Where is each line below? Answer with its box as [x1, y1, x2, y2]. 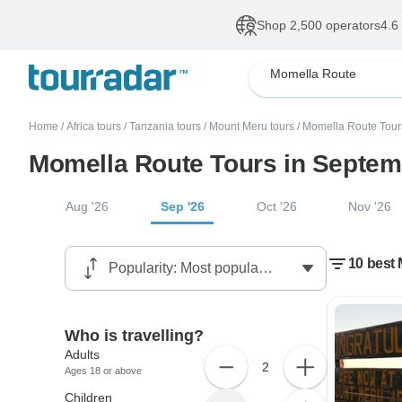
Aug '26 [65, 199, 109, 214]
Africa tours [66, 120, 121, 133]
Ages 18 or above [65, 365, 143, 376]
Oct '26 [256, 199, 297, 214]
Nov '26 [348, 199, 392, 214]
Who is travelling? [65, 327, 205, 345]
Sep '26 [160, 199, 205, 214]
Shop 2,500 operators [257, 18, 380, 32]
